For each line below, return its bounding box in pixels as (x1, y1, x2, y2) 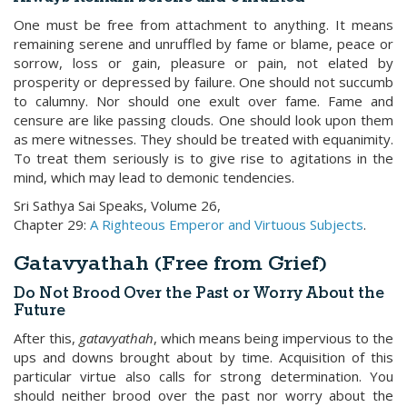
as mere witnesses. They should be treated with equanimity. (14, 130, 393, 148)
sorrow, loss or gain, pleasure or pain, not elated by (14, 54, 393, 72)
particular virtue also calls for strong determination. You (14, 367, 393, 385)
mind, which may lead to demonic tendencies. (14, 168, 294, 186)
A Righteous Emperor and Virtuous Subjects (90, 215, 363, 233)
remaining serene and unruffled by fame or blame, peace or (14, 35, 393, 53)
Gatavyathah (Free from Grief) (14, 250, 327, 278)
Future (14, 301, 65, 322)
